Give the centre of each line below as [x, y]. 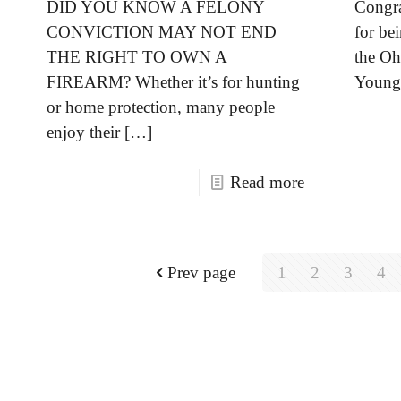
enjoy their [84, 132]
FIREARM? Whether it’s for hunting [174, 82]
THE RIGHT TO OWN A [137, 57]
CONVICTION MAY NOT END [162, 32]
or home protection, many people [161, 107]
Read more [268, 182]
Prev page [202, 273]
